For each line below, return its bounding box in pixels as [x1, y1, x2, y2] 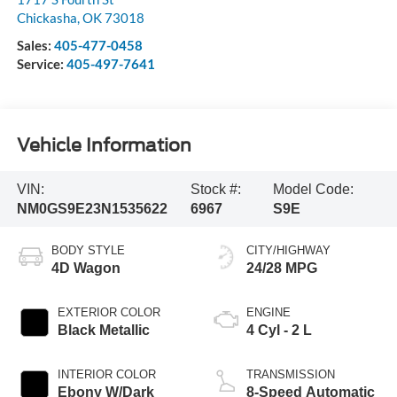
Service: [16, 56, 66, 73]
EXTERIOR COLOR [57, 306, 160, 320]
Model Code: [273, 181, 354, 197]
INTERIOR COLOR [57, 368, 156, 382]
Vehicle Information [16, 134, 191, 156]
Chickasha [16, 10, 77, 27]
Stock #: [191, 181, 242, 197]
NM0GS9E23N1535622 [16, 200, 167, 216]
